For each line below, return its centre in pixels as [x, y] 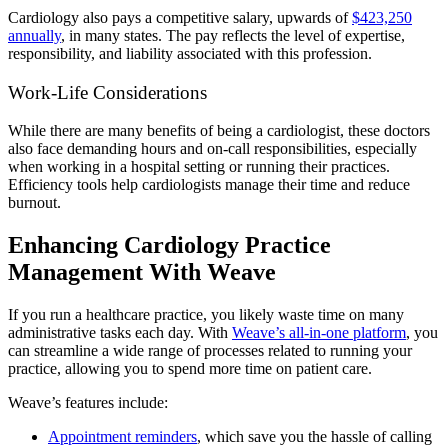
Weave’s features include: [88, 403]
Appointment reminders [122, 437]
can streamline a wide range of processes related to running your [210, 351]
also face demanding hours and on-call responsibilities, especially [212, 149]
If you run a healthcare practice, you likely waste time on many [206, 315]
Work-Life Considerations [107, 92]
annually [34, 35]
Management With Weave [142, 272]
